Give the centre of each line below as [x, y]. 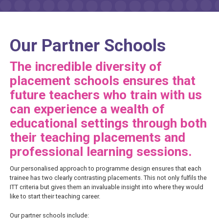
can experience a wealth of [87, 109]
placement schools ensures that [103, 81]
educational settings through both [108, 123]
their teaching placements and [98, 137]
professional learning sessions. [103, 152]
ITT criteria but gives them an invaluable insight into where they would [107, 187]
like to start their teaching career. [55, 196]
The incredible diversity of [86, 66]
